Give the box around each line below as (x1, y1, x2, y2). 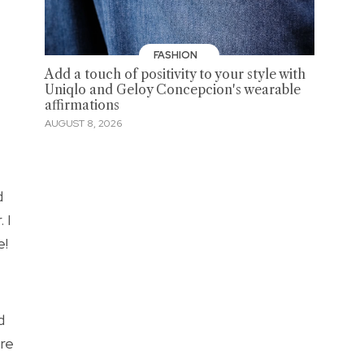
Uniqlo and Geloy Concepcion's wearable (44, 82, 301, 98)
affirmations (44, 97, 119, 114)
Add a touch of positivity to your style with (44, 67, 305, 83)
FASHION (153, 49, 200, 63)
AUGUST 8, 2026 (44, 116, 122, 130)
